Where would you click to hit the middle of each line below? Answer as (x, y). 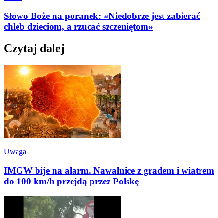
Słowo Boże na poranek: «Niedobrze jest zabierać (102, 16)
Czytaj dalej (34, 48)
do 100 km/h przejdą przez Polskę (71, 181)
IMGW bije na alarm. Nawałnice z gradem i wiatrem (109, 170)
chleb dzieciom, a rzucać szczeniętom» (79, 27)
